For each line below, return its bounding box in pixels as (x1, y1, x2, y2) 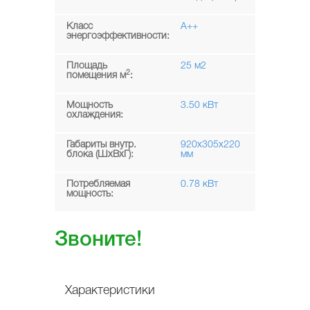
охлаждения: (66, 110, 123, 120)
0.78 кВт (181, 179, 218, 189)
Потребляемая (66, 179, 130, 189)
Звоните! (55, 230, 142, 250)
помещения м (66, 71, 126, 80)
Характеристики (65, 284, 155, 296)
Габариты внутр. (66, 140, 136, 149)
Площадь (66, 61, 107, 71)
